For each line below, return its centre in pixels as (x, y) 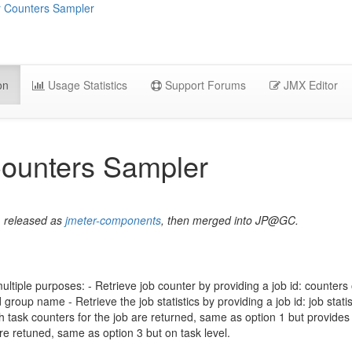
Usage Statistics (86, 85)
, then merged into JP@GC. (230, 220)
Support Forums (204, 85)
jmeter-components (113, 220)
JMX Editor (309, 85)
